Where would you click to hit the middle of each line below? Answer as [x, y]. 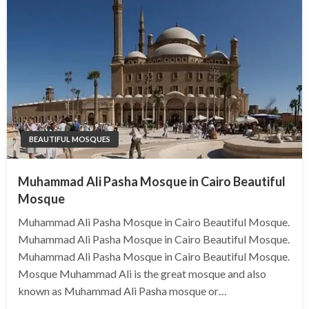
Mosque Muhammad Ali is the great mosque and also [142, 274]
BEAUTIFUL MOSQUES [70, 139]
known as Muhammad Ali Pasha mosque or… [122, 291]
